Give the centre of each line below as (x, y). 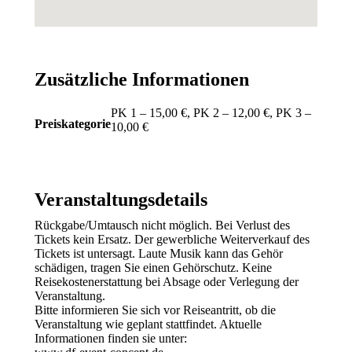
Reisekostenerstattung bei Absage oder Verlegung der (167, 282)
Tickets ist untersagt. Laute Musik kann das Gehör (159, 253)
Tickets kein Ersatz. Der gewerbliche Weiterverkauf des (172, 239)
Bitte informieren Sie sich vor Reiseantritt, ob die (155, 310)
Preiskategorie (73, 124)
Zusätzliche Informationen (142, 79)
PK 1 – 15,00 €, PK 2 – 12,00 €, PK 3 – (211, 113)
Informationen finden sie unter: (111, 338)
